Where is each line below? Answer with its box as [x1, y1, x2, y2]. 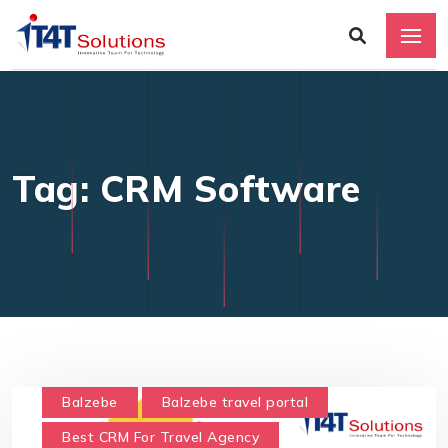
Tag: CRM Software [12, 166, 361, 211]
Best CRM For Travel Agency [62, 428, 259, 446]
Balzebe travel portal [161, 393, 308, 411]
